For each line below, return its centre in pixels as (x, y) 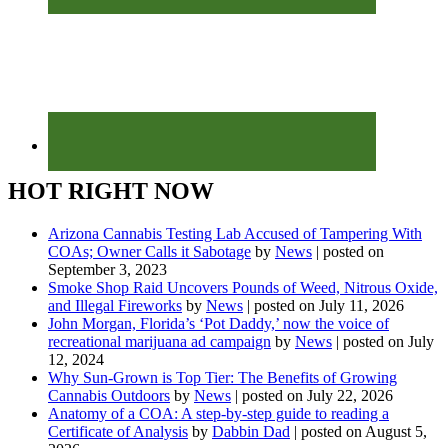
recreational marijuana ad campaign (159, 341)
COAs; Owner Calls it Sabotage (149, 251)
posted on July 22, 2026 (317, 395)
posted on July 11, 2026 (329, 305)
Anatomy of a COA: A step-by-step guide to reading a (218, 413)
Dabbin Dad (251, 431)
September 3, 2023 (107, 269)
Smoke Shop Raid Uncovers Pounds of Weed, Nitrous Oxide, (243, 287)
